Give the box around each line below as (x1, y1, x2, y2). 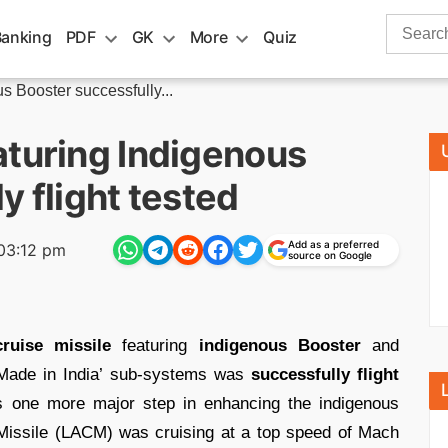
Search (385, 16, 437, 33)
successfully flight (250, 364, 400, 384)
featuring (111, 335, 199, 355)
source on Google (288, 249, 372, 261)
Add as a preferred (288, 238, 379, 250)
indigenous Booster (198, 335, 361, 355)
